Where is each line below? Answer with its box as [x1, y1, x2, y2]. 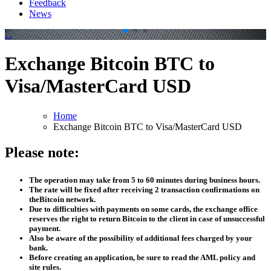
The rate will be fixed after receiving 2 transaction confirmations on [29, 184, 260, 194]
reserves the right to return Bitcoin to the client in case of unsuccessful [29, 214, 265, 223]
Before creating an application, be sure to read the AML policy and [29, 252, 255, 262]
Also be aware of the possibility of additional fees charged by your [29, 233, 252, 243]
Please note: [5, 144, 79, 160]
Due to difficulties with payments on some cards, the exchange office [29, 204, 258, 214]
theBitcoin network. [29, 194, 96, 204]
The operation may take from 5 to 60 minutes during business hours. [29, 175, 260, 184]
